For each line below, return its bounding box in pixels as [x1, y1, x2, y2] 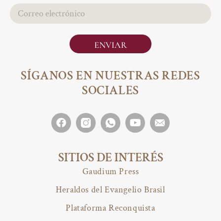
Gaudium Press [82, 166, 139, 178]
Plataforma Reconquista [66, 202, 155, 214]
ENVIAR [94, 39, 127, 50]
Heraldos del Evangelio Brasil [56, 184, 165, 196]
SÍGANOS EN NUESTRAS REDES [21, 68, 200, 84]
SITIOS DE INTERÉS [58, 149, 163, 166]
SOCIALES [82, 82, 139, 99]
